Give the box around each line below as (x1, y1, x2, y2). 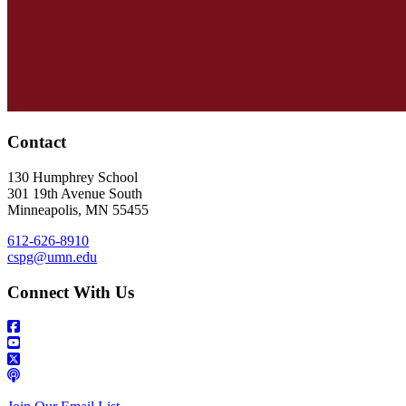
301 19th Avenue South (7, 185, 142, 201)
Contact (7, 132, 66, 152)
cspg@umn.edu (7, 248, 97, 265)
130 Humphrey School (7, 169, 138, 185)
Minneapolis (7, 201, 78, 217)
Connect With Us (7, 282, 134, 302)
